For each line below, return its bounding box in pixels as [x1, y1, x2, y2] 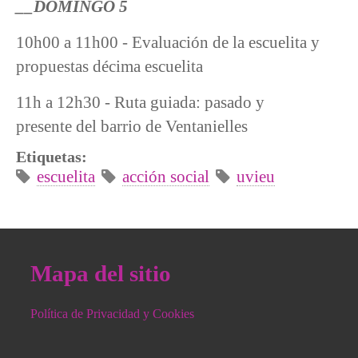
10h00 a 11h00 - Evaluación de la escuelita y [16, 33, 320, 52]
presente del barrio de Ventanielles [16, 116, 248, 135]
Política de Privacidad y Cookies [30, 306, 194, 320]
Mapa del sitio [30, 260, 171, 286]
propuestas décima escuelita [16, 57, 203, 76]
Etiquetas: [16, 148, 91, 166]
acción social [122, 167, 210, 186]
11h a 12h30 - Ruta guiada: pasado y [16, 92, 265, 111]
